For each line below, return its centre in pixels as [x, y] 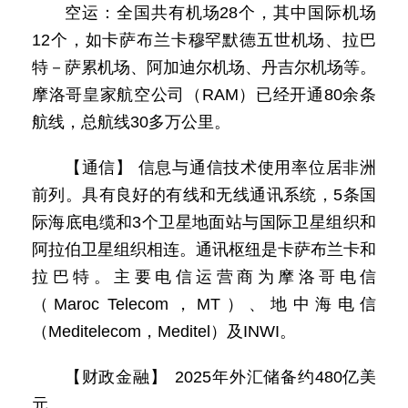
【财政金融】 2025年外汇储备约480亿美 [220, 377]
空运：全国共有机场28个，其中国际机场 [220, 13]
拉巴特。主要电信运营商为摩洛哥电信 [204, 277]
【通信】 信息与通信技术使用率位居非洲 [220, 168]
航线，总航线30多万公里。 [131, 122]
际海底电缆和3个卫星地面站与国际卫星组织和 [204, 222]
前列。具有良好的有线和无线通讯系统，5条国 [204, 195]
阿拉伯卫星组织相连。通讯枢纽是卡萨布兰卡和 [204, 250]
